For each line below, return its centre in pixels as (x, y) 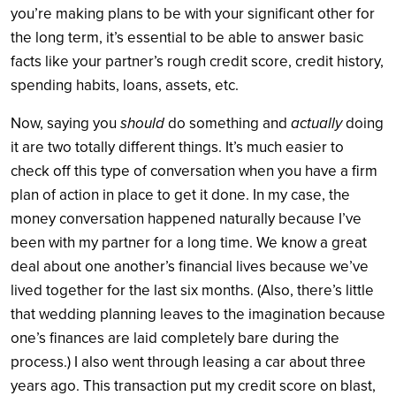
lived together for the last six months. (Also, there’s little (192, 290)
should (142, 123)
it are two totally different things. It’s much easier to (177, 147)
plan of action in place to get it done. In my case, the (180, 194)
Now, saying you (65, 123)
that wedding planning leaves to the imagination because (198, 314)
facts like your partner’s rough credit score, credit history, (197, 61)
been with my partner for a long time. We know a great (189, 242)
